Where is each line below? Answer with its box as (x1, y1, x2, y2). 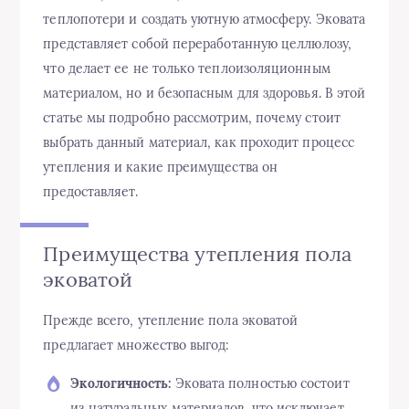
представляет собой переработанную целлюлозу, (43, 36, 351, 52)
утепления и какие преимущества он (43, 159, 278, 175)
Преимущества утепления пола (43, 241, 352, 267)
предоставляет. (43, 184, 139, 200)
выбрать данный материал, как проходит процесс (43, 134, 355, 151)
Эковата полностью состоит (171, 375, 350, 393)
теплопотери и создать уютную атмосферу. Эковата (43, 11, 366, 27)
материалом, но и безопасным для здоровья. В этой (43, 85, 366, 101)
